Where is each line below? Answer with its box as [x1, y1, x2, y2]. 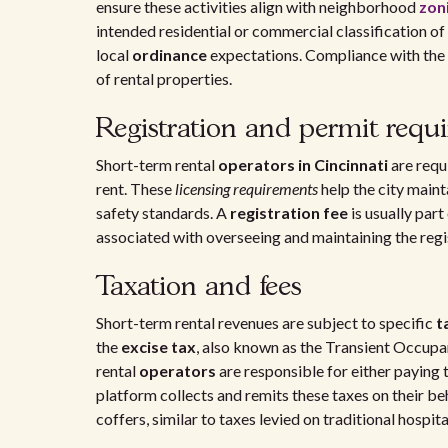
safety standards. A [96, 203, 230, 222]
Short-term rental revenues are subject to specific [96, 313, 436, 332]
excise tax [121, 337, 196, 356]
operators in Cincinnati [218, 155, 388, 174]
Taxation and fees [96, 274, 302, 301]
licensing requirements [175, 179, 318, 198]
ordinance [132, 45, 207, 64]
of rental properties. [96, 69, 232, 88]
